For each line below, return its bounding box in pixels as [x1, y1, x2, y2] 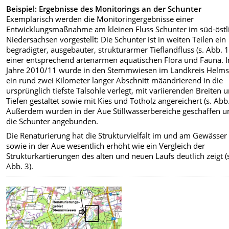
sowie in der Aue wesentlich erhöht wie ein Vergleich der [6, 141, 205, 151]
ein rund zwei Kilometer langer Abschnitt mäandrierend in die [6, 75, 223, 86]
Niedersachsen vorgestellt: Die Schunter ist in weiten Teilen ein [6, 34, 226, 45]
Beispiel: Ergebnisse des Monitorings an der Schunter [6, 4, 202, 14]
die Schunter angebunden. [6, 116, 99, 127]
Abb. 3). [6, 161, 34, 172]
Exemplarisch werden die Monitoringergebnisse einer [6, 14, 194, 25]
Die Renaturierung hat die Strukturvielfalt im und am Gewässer [6, 130, 227, 141]
